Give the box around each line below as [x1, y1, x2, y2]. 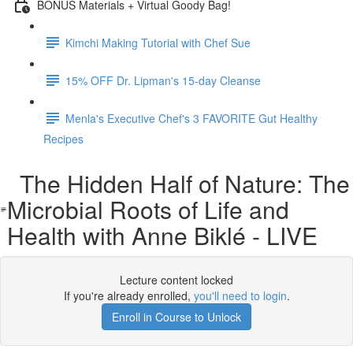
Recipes [43, 131, 84, 147]
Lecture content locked [120, 272, 233, 288]
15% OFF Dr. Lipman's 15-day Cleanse [65, 72, 261, 88]
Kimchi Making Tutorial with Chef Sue [65, 34, 251, 50]
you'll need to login [193, 288, 287, 303]
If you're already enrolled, [63, 288, 194, 303]
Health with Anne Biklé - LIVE [6, 218, 318, 252]
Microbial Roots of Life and [6, 192, 289, 226]
